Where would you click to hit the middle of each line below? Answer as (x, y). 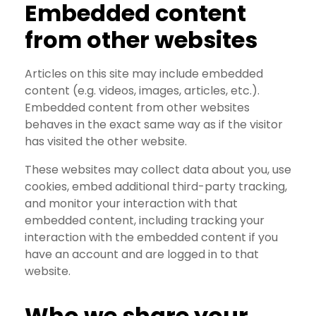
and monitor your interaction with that (131, 204)
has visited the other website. (106, 142)
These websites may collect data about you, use (158, 170)
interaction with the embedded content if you (151, 238)
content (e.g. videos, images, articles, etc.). (142, 91)
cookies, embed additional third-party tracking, (156, 187)
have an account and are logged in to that (142, 255)
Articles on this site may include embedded (144, 74)
